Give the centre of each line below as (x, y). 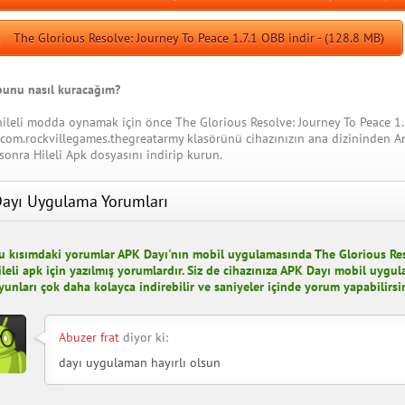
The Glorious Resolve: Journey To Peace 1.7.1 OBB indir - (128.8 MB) (199, 38)
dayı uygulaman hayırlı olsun (140, 363)
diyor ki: (144, 338)
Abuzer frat (89, 338)
